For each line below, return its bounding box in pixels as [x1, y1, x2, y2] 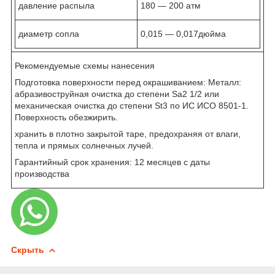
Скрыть [11, 244, 44, 255]
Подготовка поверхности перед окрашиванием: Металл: [15, 77, 241, 87]
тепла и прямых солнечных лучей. [15, 140, 153, 150]
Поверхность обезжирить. [15, 112, 118, 122]
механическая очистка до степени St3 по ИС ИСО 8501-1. [15, 100, 249, 110]
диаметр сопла [18, 28, 79, 39]
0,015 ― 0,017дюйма [141, 28, 226, 39]
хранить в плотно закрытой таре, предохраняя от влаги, [15, 128, 241, 139]
